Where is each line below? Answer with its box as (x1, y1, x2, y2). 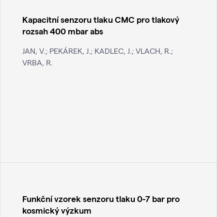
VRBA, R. (22, 58, 53, 67)
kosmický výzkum (22, 205, 92, 216)
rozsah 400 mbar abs (22, 26, 103, 36)
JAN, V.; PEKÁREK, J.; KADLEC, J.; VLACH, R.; (22, 46, 173, 56)
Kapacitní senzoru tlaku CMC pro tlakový (22, 14, 179, 25)
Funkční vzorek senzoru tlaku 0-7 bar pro (22, 193, 180, 204)
